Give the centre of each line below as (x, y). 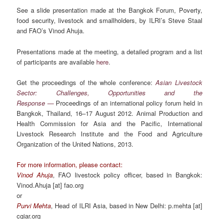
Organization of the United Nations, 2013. (75, 144)
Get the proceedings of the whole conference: (86, 82)
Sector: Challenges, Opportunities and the (109, 92)
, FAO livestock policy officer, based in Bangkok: (127, 175)
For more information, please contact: (70, 164)
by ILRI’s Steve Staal (170, 21)
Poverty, (190, 10)
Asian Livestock (179, 82)
